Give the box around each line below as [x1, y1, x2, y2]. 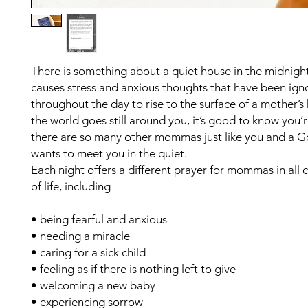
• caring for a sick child [31, 245, 146, 260]
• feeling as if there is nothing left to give [31, 262, 236, 276]
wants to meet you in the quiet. [31, 146, 187, 161]
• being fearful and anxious [31, 212, 167, 227]
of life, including [31, 179, 111, 194]
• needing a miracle [31, 229, 130, 243]
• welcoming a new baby [31, 278, 155, 293]
